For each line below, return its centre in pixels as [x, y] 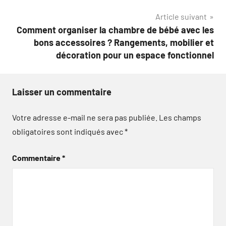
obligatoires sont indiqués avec [68, 131]
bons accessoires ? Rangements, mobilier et [124, 42]
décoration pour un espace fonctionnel [135, 55]
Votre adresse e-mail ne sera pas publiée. [85, 117]
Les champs [180, 117]
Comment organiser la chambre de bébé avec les [115, 30]
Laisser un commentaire [62, 92]
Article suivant [181, 16]
